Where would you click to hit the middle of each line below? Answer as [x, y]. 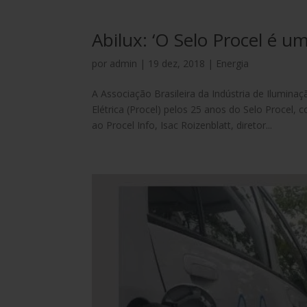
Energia [233, 64]
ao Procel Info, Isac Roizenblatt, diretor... [182, 125]
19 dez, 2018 [177, 64]
